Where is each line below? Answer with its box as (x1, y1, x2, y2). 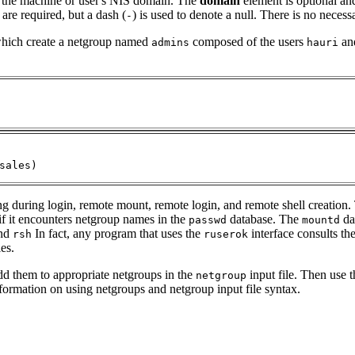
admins (151, 36, 189, 48)
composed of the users (189, 34, 307, 48)
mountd (302, 213, 340, 226)
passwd (189, 213, 227, 226)
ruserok (204, 227, 248, 240)
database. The (227, 212, 302, 226)
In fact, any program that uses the (32, 226, 204, 240)
